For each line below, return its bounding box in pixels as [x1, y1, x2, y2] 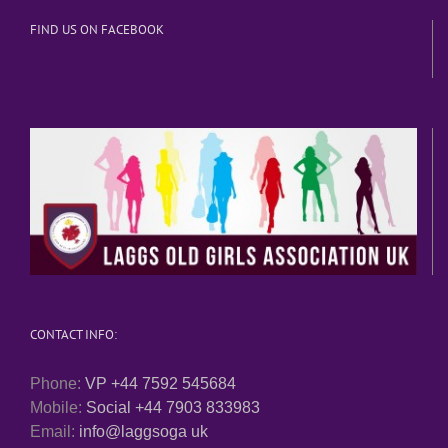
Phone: [30, 375, 85, 393]
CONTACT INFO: [30, 326, 117, 344]
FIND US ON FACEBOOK [30, 21, 164, 39]
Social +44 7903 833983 [86, 399, 260, 417]
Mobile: [30, 399, 86, 417]
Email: [30, 423, 79, 441]
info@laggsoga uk [79, 423, 208, 441]
